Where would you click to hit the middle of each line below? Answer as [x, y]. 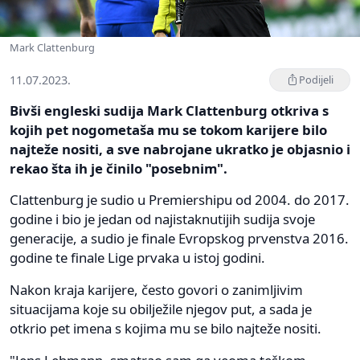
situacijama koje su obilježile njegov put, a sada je [161, 309]
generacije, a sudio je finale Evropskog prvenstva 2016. [179, 238]
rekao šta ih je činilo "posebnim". [119, 168]
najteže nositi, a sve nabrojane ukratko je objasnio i [180, 149]
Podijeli [316, 79]
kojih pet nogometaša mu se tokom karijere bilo [168, 129]
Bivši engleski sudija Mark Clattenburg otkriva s [169, 110]
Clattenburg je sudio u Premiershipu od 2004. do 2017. [180, 199]
